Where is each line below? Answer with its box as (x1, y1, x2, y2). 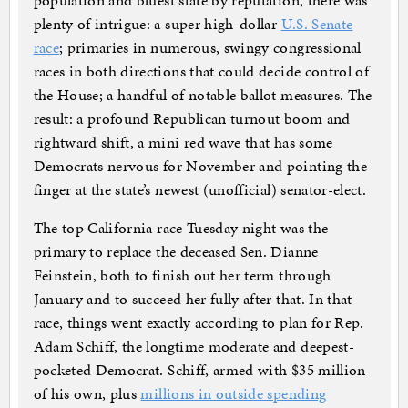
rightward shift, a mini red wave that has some (33, 131, 333, 154)
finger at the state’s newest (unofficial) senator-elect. (33, 178, 367, 201)
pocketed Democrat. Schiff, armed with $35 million (33, 359, 366, 382)
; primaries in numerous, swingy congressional (58, 36, 362, 59)
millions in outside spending (140, 382, 327, 405)
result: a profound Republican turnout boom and (33, 107, 351, 130)
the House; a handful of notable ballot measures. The (33, 84, 372, 107)
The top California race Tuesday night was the (33, 217, 329, 240)
